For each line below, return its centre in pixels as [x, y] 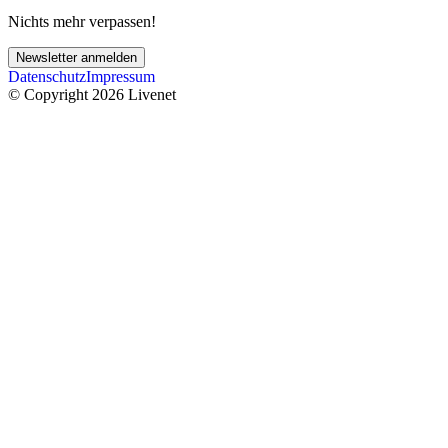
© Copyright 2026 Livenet [92, 94]
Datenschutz [47, 76]
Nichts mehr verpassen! [82, 21]
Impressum [120, 76]
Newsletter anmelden [76, 57]
